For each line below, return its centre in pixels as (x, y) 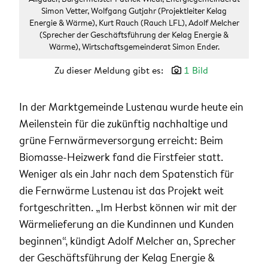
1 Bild (196, 70)
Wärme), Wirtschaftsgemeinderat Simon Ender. (134, 47)
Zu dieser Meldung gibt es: (110, 70)
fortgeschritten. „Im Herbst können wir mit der (128, 208)
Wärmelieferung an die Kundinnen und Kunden (127, 224)
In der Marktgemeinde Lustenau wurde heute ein (131, 107)
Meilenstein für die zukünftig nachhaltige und (124, 124)
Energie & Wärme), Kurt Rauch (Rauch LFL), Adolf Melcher (134, 23)
